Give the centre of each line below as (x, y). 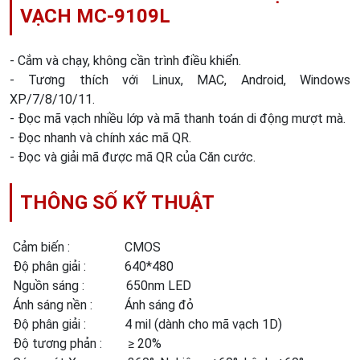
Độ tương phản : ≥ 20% (86, 344)
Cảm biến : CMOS (85, 247)
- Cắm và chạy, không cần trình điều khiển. (125, 61)
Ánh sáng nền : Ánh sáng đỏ (102, 305)
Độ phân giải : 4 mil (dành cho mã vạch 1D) (146, 324)
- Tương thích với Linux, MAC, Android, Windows (180, 80)
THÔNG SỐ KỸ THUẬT (117, 202)
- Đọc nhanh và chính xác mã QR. (100, 138)
